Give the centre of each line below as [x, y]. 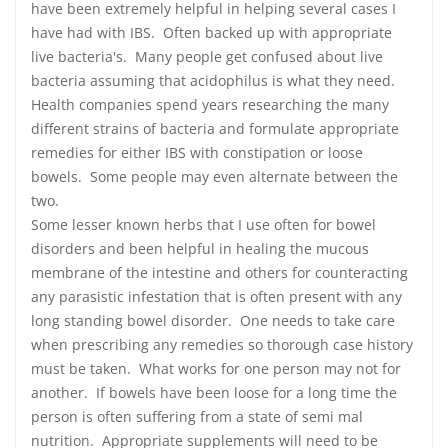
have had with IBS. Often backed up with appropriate [211, 32]
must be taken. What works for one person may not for [216, 368]
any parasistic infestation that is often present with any [216, 296]
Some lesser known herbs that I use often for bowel [203, 224]
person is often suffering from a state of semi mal [197, 416]
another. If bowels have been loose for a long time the [214, 392]
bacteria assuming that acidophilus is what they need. [215, 80]
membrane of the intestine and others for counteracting [219, 272]
